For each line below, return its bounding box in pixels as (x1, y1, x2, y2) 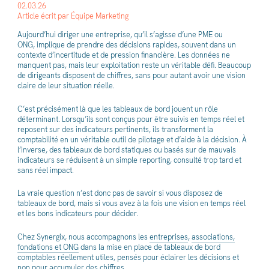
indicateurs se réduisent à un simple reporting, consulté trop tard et (17, 154, 241, 165)
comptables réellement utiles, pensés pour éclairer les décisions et (17, 252, 239, 262)
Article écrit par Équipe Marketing (17, 10, 128, 21)
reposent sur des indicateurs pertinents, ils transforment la (17, 124, 213, 134)
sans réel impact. (17, 165, 74, 175)
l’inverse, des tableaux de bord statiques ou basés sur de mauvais (17, 144, 236, 155)
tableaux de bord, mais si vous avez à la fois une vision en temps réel (17, 198, 246, 209)
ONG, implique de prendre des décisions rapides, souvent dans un (17, 40, 236, 50)
